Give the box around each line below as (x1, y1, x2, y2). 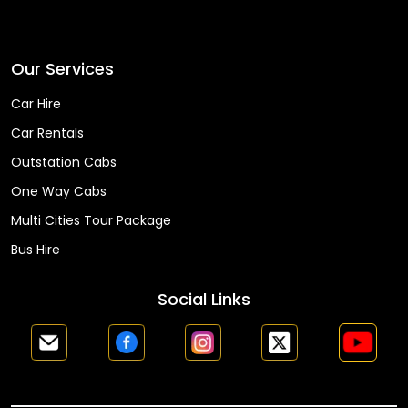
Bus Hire (11, 240, 60, 259)
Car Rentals (11, 123, 84, 142)
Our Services (11, 56, 114, 80)
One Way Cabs (11, 181, 107, 200)
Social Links (158, 287, 250, 311)
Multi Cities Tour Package (11, 210, 171, 229)
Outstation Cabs (11, 152, 117, 171)
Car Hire (11, 94, 61, 113)
